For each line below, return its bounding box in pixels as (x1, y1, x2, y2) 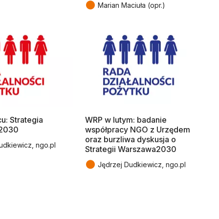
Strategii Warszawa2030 (85, 144, 176, 154)
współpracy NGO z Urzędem (85, 125, 190, 135)
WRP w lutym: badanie (85, 115, 167, 125)
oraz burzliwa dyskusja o (85, 134, 176, 145)
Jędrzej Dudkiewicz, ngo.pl (98, 160, 186, 169)
